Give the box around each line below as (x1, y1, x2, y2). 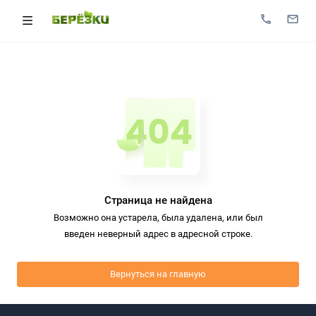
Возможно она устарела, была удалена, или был (53, 212, 263, 223)
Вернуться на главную (110, 269, 206, 280)
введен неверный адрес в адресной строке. (63, 228, 253, 239)
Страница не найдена (104, 193, 212, 207)
